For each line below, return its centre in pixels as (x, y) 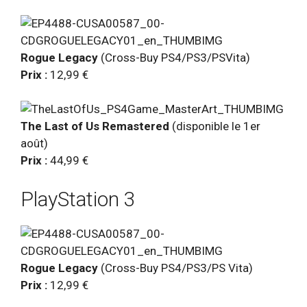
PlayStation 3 (78, 199)
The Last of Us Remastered (95, 126)
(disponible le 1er (215, 126)
